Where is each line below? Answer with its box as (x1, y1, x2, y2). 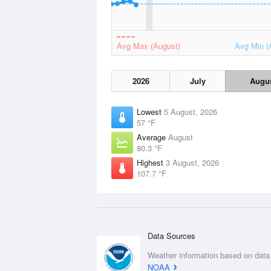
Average (137, 131, 168, 143)
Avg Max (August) (117, 40, 180, 51)
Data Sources (148, 230, 195, 241)
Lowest (137, 106, 164, 117)
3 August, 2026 (166, 157, 219, 168)
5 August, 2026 (164, 106, 217, 117)
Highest (137, 157, 166, 168)
